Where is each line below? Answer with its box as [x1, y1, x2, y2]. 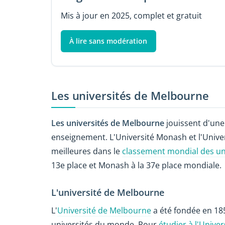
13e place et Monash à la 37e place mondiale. [51, 160, 221, 171]
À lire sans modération [69, 36, 148, 46]
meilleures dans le [51, 146, 122, 157]
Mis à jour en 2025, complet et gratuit [60, 10, 202, 21]
